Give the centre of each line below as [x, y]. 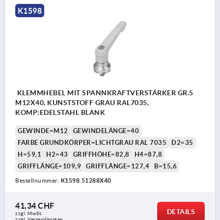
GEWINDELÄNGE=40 [106, 131]
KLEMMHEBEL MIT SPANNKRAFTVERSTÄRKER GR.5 [104, 93]
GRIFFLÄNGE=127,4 [118, 166]
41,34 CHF [35, 206]
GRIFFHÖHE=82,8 [101, 155]
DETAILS [181, 212]
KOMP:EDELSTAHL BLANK [60, 113]
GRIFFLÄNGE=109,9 [49, 166]
